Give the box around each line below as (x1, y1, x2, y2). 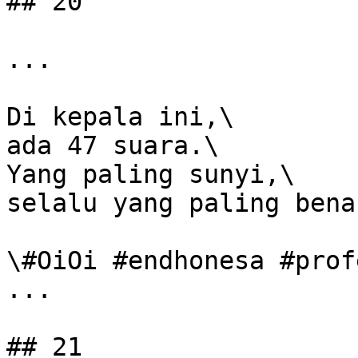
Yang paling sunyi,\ (6, 160, 295, 189)
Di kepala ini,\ (6, 102, 234, 131)
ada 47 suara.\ (6, 131, 219, 160)
